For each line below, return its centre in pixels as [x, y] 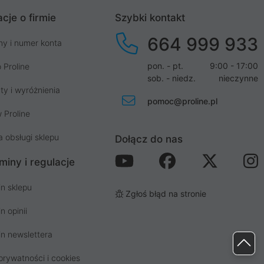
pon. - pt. [165, 65]
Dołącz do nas [149, 139]
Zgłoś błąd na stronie [165, 194]
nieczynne [238, 78]
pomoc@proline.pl [182, 101]
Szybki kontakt [150, 17]
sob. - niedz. [171, 78]
